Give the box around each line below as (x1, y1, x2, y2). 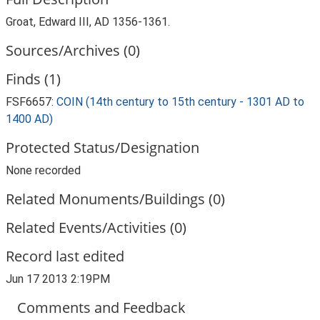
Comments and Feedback (17, 298, 186, 317)
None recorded (6, 164, 81, 177)
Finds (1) (6, 69, 61, 89)
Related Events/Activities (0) (6, 218, 186, 237)
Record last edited (6, 246, 124, 266)
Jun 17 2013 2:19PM (6, 272, 110, 286)
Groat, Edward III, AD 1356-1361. (6, 15, 170, 29)
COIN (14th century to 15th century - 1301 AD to (56, 95, 304, 109)
